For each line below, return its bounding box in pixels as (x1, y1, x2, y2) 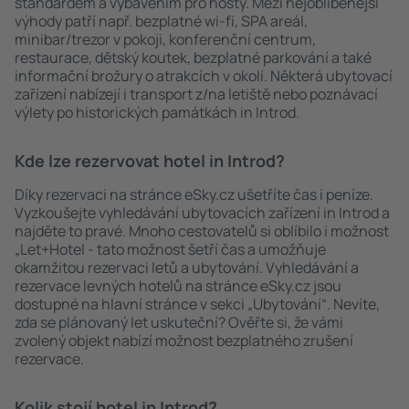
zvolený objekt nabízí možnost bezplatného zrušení (15, 330, 353, 351)
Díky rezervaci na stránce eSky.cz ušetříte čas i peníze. (15, 184, 373, 204)
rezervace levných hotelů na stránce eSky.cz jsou (15, 276, 341, 296)
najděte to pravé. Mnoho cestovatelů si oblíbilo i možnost (15, 221, 389, 241)
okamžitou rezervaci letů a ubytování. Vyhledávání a (15, 257, 359, 278)
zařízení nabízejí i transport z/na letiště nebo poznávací (15, 84, 378, 104)
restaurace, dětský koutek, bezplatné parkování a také (15, 47, 372, 68)
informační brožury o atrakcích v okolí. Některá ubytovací (15, 66, 393, 86)
